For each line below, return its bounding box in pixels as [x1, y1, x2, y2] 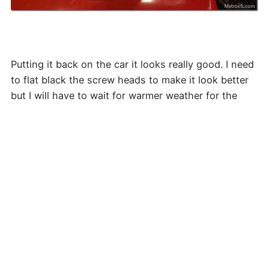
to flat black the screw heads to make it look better [10, 73, 249, 86]
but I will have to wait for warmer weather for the [10, 89, 237, 101]
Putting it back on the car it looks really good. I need [10, 58, 254, 70]
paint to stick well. [10, 104, 95, 117]
